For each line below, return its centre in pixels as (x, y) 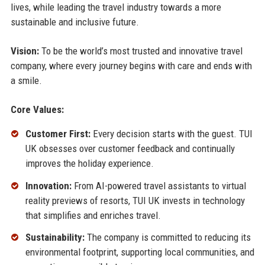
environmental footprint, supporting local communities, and (140, 252)
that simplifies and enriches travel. (93, 215)
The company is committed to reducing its (167, 237)
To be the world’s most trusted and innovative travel (140, 51)
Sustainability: (55, 237)
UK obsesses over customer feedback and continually (130, 148)
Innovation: (48, 185)
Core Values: (37, 109)
